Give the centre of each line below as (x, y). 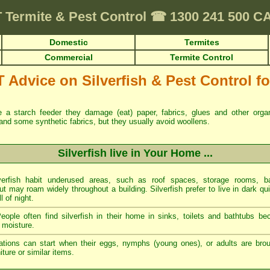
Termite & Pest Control (78, 17)
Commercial (68, 57)
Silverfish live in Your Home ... (135, 153)
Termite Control (202, 57)
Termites (202, 42)
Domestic (68, 42)
